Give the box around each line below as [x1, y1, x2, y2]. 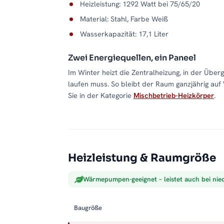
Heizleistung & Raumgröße [68, 151, 216, 165]
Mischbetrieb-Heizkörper [133, 90, 214, 100]
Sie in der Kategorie [68, 90, 133, 100]
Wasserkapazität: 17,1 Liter [80, 29, 168, 39]
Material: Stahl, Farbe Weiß [80, 14, 168, 24]
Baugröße [74, 203, 102, 212]
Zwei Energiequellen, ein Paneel [68, 52, 196, 63]
